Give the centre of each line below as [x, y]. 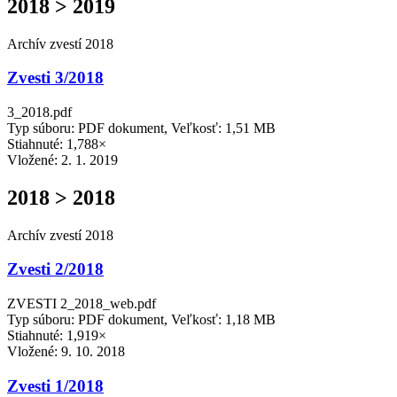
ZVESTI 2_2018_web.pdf [82, 304]
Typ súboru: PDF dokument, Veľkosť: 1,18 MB [141, 320]
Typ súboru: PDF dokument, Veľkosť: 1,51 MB [141, 128]
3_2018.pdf [39, 112]
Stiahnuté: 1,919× [57, 336]
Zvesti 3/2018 [55, 78]
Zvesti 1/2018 [55, 385]
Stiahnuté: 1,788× [57, 144]
